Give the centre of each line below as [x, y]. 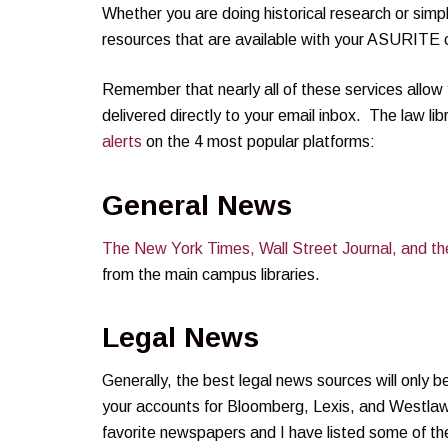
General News [197, 205]
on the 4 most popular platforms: [258, 141]
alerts [122, 141]
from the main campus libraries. [211, 274]
